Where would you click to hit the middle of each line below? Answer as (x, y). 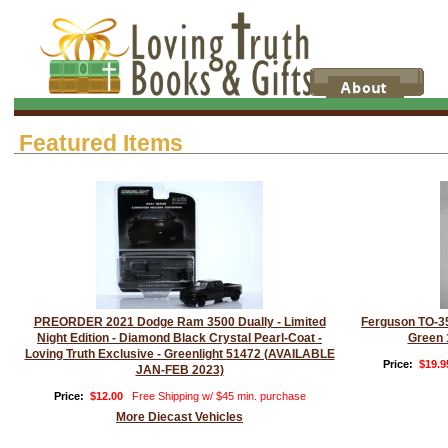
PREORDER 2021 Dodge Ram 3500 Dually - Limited (179, 322)
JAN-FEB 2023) (179, 370)
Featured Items (101, 143)
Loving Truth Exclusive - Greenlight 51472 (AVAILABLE (179, 354)
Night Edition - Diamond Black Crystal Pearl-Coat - (179, 338)
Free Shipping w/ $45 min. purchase (218, 396)
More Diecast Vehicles (179, 417)
